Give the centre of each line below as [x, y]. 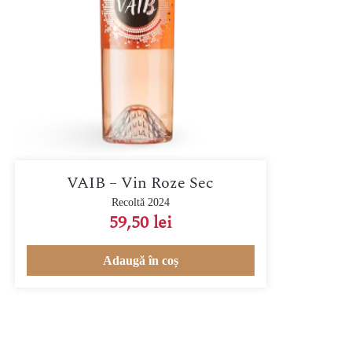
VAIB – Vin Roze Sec [141, 183]
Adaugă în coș [140, 260]
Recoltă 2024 [140, 202]
